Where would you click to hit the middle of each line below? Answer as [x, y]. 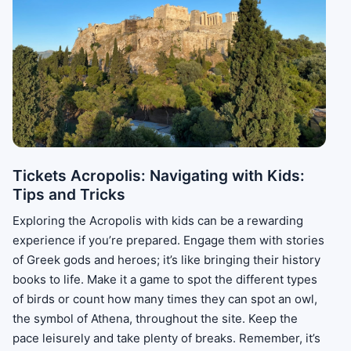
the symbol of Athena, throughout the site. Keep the [155, 319]
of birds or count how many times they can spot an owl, [165, 299]
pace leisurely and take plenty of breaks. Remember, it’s [166, 338]
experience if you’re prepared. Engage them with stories [168, 241]
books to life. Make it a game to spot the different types [165, 280]
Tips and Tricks [69, 194]
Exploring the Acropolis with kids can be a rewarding [158, 221]
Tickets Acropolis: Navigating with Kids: [159, 175]
